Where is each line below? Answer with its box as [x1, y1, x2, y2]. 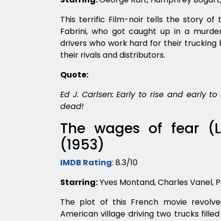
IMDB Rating [60, 157, 112, 168]
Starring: [60, 177, 98, 188]
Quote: [60, 69, 88, 80]
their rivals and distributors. [60, 49, 165, 61]
